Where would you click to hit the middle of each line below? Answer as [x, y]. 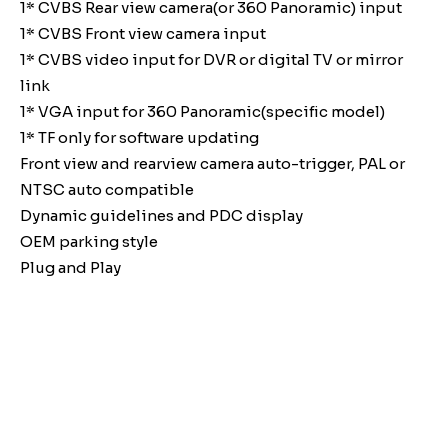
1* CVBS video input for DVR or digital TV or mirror [211, 59]
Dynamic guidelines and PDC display [161, 215]
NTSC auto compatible [107, 189]
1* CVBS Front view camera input [143, 33]
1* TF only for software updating [139, 137]
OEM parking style [89, 241]
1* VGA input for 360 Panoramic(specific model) [204, 111]
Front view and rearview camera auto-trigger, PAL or [212, 163]
